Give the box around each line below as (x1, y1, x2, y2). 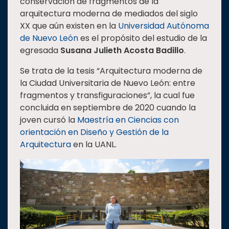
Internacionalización (10, 60, 86, 71)
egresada (20, 44, 60, 56)
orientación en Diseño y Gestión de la (20, 126, 169, 138)
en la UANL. (71, 139, 117, 150)
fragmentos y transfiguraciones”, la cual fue (20, 89, 195, 101)
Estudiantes (10, 8, 55, 18)
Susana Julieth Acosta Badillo (60, 44, 184, 56)
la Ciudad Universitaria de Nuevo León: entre (20, 77, 195, 89)
